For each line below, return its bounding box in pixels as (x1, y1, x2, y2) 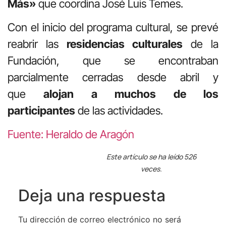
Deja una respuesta (18, 185, 165, 205)
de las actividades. (75, 103, 163, 117)
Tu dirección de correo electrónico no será (18, 214, 181, 224)
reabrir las (8, 37, 67, 50)
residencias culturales (67, 37, 183, 50)
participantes (8, 103, 75, 117)
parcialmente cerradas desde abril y (8, 70, 218, 84)
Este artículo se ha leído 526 (106, 151, 197, 161)
